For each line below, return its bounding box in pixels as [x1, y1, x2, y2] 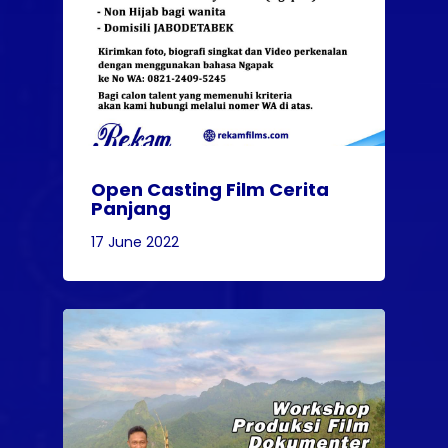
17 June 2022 [91, 232, 179, 253]
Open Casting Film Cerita [91, 177, 329, 203]
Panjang [91, 196, 171, 222]
